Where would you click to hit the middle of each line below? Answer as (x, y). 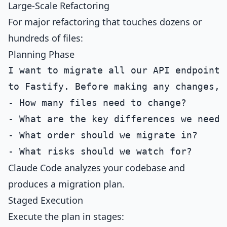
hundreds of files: (46, 38)
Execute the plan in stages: (66, 216)
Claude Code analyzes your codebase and (97, 168)
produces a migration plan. (66, 184)
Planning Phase (41, 54)
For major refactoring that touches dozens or (105, 22)
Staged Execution (46, 200)
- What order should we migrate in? (103, 135)
